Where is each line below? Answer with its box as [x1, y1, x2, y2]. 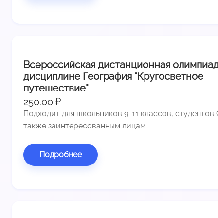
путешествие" [23, 82, 89, 94]
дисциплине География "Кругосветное [23, 70, 203, 82]
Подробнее [39, 150, 82, 160]
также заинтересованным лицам [23, 121, 145, 130]
